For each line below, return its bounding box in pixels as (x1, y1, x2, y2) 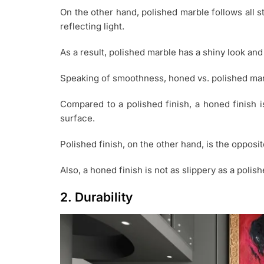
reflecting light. (60, 21, 124, 32)
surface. (60, 113, 95, 124)
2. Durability (60, 190, 133, 205)
